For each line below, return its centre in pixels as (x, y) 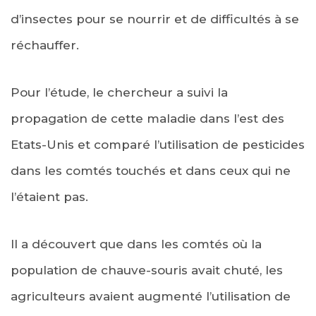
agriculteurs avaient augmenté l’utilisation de (151, 296)
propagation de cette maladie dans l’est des (147, 118)
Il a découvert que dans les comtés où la (136, 244)
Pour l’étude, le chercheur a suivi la (119, 92)
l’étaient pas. (49, 196)
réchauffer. (45, 45)
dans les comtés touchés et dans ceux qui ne (151, 170)
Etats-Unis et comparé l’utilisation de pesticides (158, 144)
